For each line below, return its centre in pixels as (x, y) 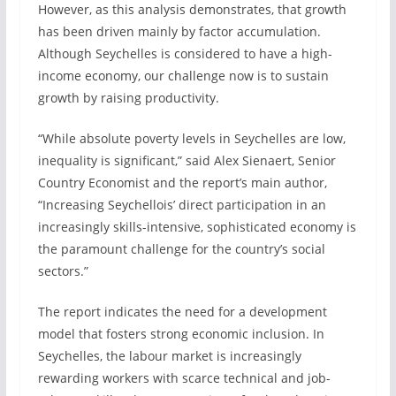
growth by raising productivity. (128, 98)
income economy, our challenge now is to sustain (183, 76)
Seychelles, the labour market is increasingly (169, 356)
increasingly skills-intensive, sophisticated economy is (197, 227)
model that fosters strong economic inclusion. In (181, 334)
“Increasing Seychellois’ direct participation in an (182, 205)
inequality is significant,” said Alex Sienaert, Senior (187, 160)
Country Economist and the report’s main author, (182, 183)
